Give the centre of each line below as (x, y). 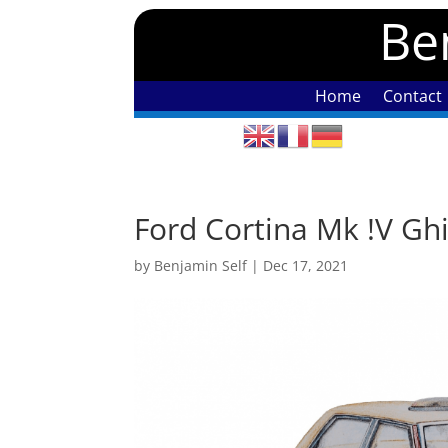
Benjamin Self (201, 265)
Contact (412, 95)
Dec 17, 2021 (306, 265)
